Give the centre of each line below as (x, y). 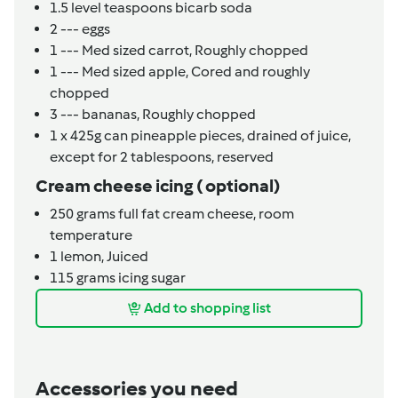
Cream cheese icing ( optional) (158, 185)
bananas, (111, 114)
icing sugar (151, 277)
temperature (91, 235)
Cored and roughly (251, 71)
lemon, (82, 256)
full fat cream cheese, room (205, 213)
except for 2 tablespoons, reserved (162, 156)
